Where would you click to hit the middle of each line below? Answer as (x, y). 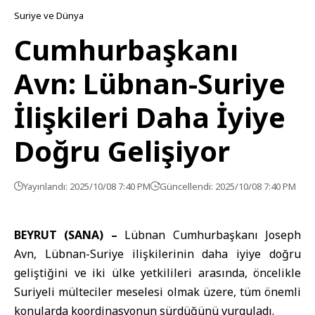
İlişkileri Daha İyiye (150, 117)
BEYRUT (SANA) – (66, 235)
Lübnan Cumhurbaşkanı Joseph (209, 235)
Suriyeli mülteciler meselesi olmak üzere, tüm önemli (157, 292)
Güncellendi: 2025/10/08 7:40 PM (228, 186)
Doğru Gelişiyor (122, 151)
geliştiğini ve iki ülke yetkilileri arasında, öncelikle (157, 273)
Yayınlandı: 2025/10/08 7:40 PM (87, 186)
